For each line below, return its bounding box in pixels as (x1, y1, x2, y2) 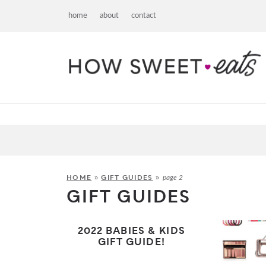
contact (131, 12, 156, 20)
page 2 (162, 174, 183, 182)
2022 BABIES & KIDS (77, 224, 185, 240)
